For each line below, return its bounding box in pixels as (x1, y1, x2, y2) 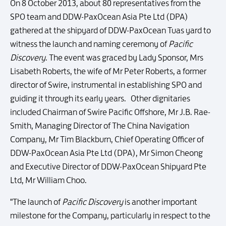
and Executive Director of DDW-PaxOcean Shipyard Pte (10, 161, 206, 172)
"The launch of (10, 197, 62, 207)
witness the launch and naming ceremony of (10, 39, 168, 49)
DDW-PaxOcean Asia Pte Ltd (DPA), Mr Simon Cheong (10, 148, 203, 158)
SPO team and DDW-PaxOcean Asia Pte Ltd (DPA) (10, 12, 188, 22)
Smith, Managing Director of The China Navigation (10, 121, 189, 131)
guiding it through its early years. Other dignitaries (10, 93, 190, 103)
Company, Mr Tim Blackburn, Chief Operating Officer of (10, 134, 204, 144)
